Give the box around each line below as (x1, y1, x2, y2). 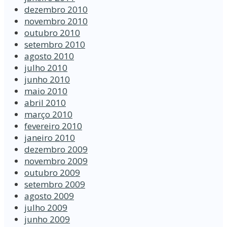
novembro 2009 (24, 155, 88, 167)
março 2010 (24, 108, 72, 121)
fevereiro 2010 (24, 120, 82, 132)
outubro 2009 (24, 167, 80, 179)
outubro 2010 (24, 27, 80, 39)
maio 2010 (24, 85, 67, 97)
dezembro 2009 (24, 143, 88, 156)
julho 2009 (24, 202, 67, 214)
